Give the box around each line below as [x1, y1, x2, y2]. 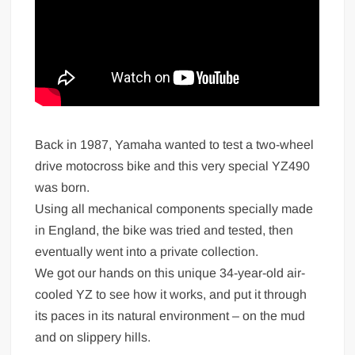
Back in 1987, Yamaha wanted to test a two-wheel [35, 137, 315, 151]
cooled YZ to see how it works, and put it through [35, 287, 307, 301]
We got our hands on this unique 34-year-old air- [35, 265, 306, 280]
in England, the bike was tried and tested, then [35, 223, 294, 237]
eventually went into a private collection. [35, 244, 259, 258]
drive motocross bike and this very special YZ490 [35, 158, 311, 173]
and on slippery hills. [35, 330, 151, 344]
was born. [35, 180, 90, 194]
